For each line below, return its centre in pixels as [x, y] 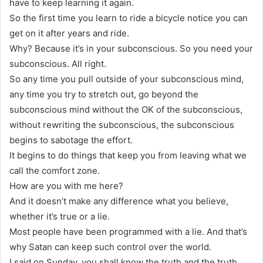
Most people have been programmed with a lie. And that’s [128, 231]
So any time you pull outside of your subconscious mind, [127, 79]
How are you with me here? [66, 186]
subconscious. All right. [58, 63]
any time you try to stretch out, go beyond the [104, 94]
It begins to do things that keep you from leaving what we [128, 155]
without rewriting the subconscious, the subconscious [122, 124]
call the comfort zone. [55, 170]
